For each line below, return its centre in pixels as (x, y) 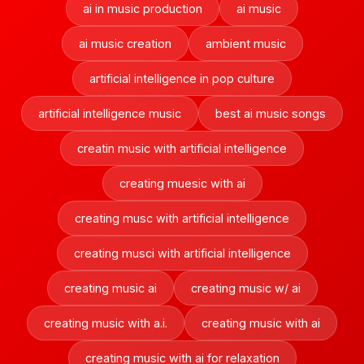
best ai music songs (271, 113)
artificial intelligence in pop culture (182, 78)
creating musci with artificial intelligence (182, 253)
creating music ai (110, 288)
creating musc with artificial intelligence (182, 218)
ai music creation (125, 43)
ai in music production (143, 9)
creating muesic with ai (182, 183)
